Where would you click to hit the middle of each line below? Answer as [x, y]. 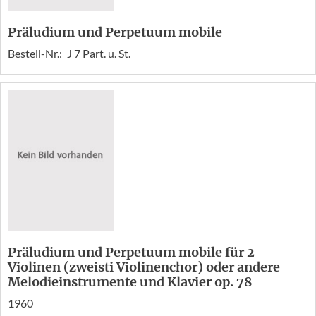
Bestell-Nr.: [36, 53]
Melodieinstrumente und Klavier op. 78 [130, 281]
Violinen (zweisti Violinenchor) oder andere [144, 267]
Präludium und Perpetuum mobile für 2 [131, 252]
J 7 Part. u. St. [99, 53]
